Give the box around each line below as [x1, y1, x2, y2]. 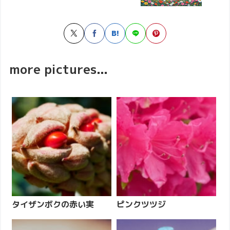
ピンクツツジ [116, 198, 166, 210]
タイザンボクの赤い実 [12, 198, 94, 210]
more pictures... [9, 60, 108, 78]
